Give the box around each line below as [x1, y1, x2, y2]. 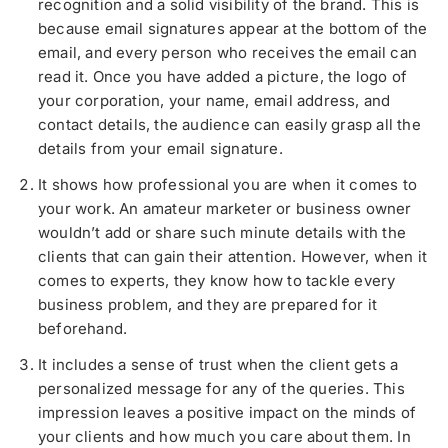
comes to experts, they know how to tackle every [38, 271, 396, 291]
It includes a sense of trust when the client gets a [38, 355, 399, 375]
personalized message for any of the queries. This [38, 379, 405, 399]
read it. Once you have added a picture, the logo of [38, 67, 408, 87]
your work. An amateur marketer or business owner [38, 199, 412, 219]
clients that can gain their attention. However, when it [38, 247, 428, 267]
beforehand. [38, 319, 128, 339]
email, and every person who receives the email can [38, 43, 418, 63]
